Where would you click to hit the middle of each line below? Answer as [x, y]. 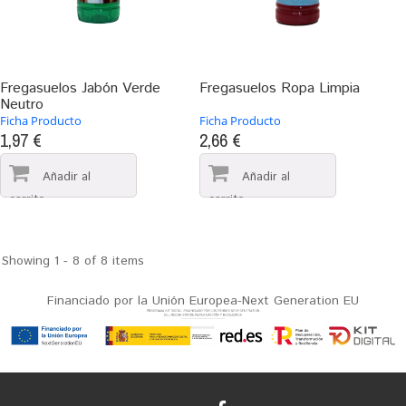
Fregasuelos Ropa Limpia [279, 89]
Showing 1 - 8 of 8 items [73, 261]
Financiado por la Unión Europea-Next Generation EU [203, 301]
